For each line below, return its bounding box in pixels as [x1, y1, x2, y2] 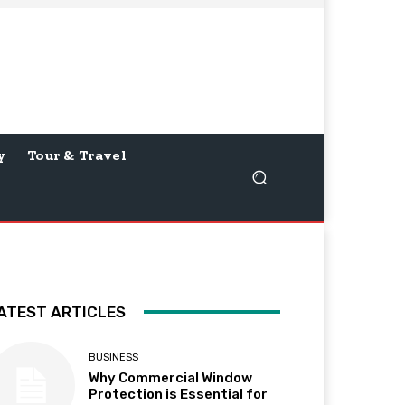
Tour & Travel [27, 146, 127, 164]
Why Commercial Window [89, 369, 253, 386]
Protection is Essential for [89, 385, 268, 402]
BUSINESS [89, 351, 139, 363]
